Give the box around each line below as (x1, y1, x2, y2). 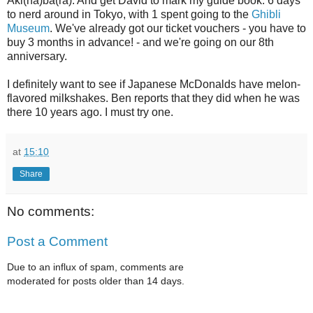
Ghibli (252, 8, 281, 20)
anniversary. (7, 50, 67, 62)
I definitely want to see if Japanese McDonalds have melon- (7, 78, 300, 90)
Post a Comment (7, 234, 108, 249)
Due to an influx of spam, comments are (7, 261, 184, 272)
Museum (7, 22, 50, 34)
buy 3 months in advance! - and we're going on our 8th (7, 36, 274, 48)
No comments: (7, 203, 94, 219)
